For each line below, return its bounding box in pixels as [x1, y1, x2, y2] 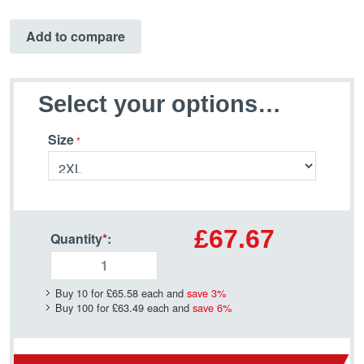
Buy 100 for [55, 299, 112, 315]
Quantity [50, 228, 102, 248]
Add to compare [26, 27, 125, 46]
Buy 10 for [55, 284, 106, 301]
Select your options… [38, 91, 281, 118]
